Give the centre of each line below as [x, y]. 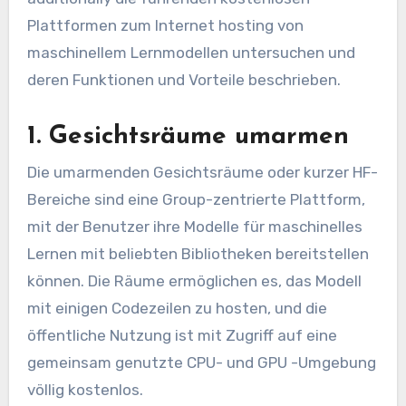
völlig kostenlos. [85, 390]
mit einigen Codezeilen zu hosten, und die [177, 309]
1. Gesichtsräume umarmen [188, 136]
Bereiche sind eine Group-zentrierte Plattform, [196, 200]
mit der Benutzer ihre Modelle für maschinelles [194, 227]
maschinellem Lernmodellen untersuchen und [191, 52]
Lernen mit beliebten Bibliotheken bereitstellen [198, 254]
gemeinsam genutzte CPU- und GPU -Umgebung [201, 363]
